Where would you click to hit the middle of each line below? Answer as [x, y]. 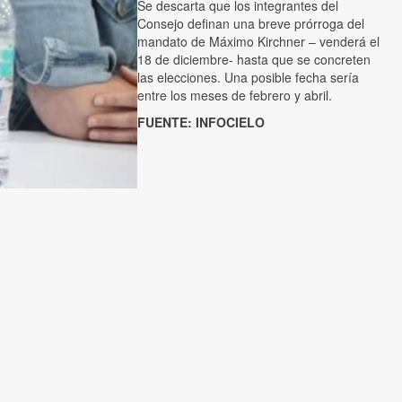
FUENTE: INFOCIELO [201, 122]
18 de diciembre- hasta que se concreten [254, 60]
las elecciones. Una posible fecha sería [248, 78]
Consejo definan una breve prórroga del [251, 24]
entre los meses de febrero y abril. [235, 96]
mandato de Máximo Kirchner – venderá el [258, 42]
